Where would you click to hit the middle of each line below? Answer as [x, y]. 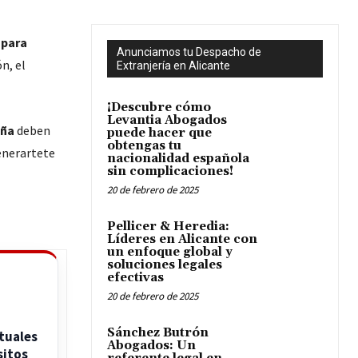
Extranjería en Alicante [173, 66]
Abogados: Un [151, 346]
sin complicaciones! [170, 171]
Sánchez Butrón [158, 333]
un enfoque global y [170, 252]
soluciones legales [165, 265]
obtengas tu [144, 146]
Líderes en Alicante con [182, 239]
